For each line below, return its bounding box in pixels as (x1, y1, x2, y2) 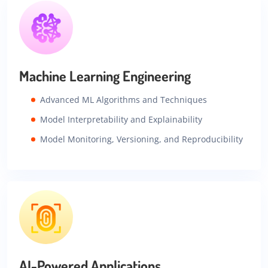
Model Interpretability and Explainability (40, 114, 202, 126)
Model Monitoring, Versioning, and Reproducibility (40, 133, 243, 145)
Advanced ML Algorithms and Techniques (40, 94, 207, 106)
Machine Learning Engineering (19, 66, 191, 85)
